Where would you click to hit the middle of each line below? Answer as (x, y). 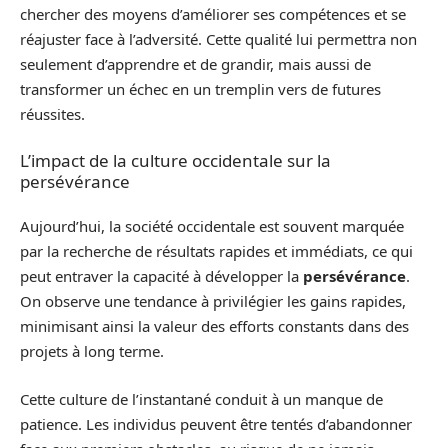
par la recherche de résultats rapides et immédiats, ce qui (216, 251)
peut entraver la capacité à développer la (161, 276)
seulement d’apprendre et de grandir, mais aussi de (195, 64)
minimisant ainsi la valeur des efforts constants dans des (214, 326)
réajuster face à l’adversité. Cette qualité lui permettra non (218, 39)
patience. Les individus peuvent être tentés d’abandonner (216, 423)
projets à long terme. (92, 351)
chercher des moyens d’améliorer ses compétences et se (213, 14)
